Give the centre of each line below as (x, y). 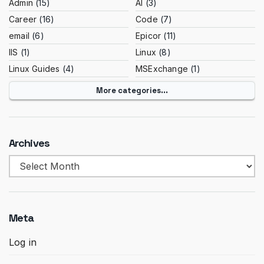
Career (23, 19)
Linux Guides (34, 69)
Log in (23, 242)
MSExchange (162, 69)
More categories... (132, 91)
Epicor (148, 36)
